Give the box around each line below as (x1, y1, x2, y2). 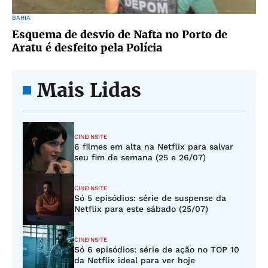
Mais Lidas (37, 78, 141, 102)
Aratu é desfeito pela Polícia (12, 41, 162, 54)
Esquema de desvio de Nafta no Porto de (12, 28, 227, 41)
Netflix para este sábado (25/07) (74, 204, 208, 214)
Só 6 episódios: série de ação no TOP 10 (74, 245, 239, 254)
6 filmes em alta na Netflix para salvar (74, 142, 233, 151)
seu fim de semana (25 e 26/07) (74, 153, 206, 162)
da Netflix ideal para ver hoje (74, 255, 195, 265)
